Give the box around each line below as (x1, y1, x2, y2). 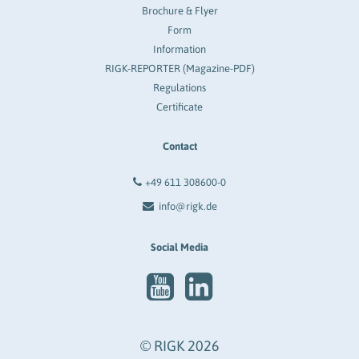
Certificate (156, 100, 203, 113)
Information (153, 42, 206, 55)
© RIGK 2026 (139, 337, 220, 354)
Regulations (153, 81, 206, 94)
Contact (162, 139, 197, 152)
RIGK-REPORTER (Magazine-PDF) (104, 62, 255, 75)
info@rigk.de (158, 200, 217, 212)
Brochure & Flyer (141, 4, 218, 17)
